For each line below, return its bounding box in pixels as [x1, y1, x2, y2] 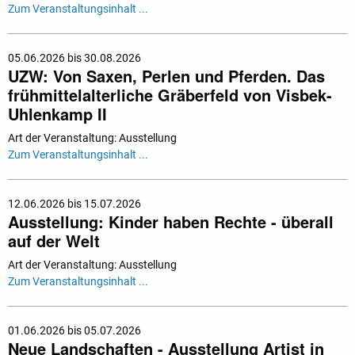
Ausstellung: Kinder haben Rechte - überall [8, 210, 334, 234]
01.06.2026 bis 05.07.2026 [8, 324, 141, 338]
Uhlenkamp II [8, 102, 107, 126]
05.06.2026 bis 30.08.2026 [8, 52, 141, 65]
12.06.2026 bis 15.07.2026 [8, 197, 141, 211]
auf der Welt [8, 229, 100, 253]
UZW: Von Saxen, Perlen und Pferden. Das [8, 64, 325, 88]
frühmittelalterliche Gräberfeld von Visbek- [8, 83, 332, 107]
